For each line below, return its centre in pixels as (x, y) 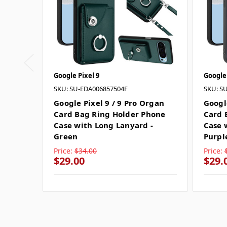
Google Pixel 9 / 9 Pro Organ (109, 103)
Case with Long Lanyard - (103, 125)
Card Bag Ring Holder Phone (110, 114)
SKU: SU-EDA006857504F (91, 88)
